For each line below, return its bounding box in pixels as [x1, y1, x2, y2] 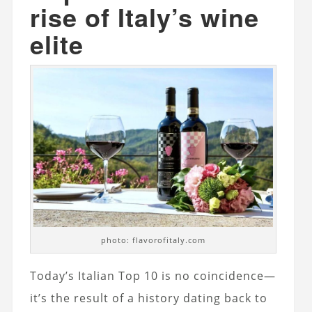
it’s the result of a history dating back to [29, 290, 267, 306]
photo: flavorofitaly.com [101, 234, 206, 245]
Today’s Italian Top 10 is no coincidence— [29, 267, 276, 283]
